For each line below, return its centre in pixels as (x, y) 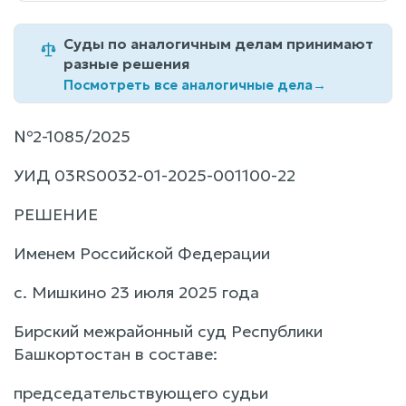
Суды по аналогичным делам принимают (218, 43)
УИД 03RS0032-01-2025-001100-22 (155, 175)
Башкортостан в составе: (116, 353)
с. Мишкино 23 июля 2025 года (136, 292)
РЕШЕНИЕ (56, 214)
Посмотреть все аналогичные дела (188, 84)
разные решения (126, 63)
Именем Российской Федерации (142, 253)
